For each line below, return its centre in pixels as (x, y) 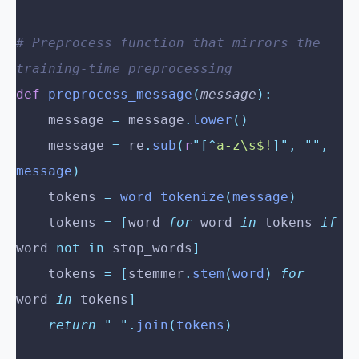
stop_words (148, 248)
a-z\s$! (244, 146)
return (72, 325)
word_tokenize (168, 197)
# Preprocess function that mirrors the (168, 43)
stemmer (156, 274)
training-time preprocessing (124, 69)
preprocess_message (116, 95)
